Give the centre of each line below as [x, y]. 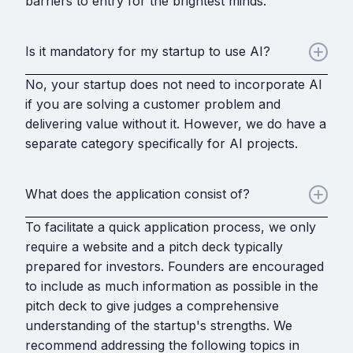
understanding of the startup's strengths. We [159, 325]
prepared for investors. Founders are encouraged [175, 266]
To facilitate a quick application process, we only [171, 227]
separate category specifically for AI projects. [162, 143]
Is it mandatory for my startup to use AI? [148, 52]
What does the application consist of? [137, 194]
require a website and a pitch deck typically [154, 246]
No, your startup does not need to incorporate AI [174, 84]
